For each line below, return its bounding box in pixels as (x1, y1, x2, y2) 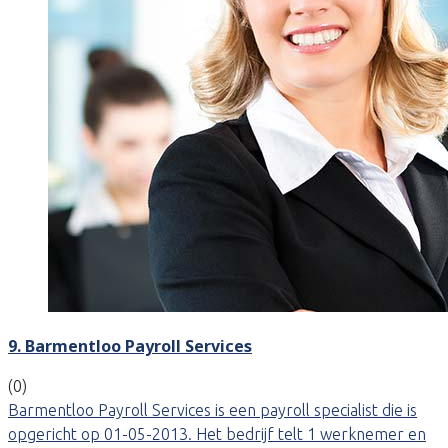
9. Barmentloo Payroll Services (8, 334, 252, 357)
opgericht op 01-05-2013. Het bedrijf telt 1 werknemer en (8, 424, 426, 443)
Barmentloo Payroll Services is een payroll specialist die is (8, 400, 417, 419)
